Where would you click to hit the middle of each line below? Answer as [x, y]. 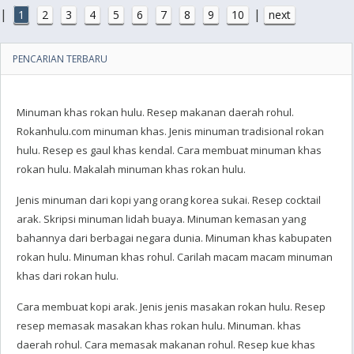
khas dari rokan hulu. [68, 276]
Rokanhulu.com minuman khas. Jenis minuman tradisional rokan [170, 131]
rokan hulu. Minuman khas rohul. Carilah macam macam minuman [175, 257]
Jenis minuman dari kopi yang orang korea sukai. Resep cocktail [169, 200]
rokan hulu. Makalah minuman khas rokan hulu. [131, 169]
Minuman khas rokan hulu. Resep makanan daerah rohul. [155, 112]
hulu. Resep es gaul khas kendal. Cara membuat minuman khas [169, 150]
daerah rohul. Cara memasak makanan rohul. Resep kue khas [166, 345]
